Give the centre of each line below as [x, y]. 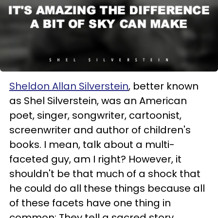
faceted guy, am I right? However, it [95, 159]
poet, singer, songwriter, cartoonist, [95, 115]
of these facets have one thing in [90, 203]
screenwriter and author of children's [100, 130]
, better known [163, 86]
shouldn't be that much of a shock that [105, 174]
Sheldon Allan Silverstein [69, 86]
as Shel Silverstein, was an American [98, 101]
